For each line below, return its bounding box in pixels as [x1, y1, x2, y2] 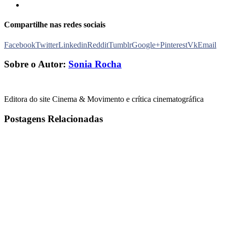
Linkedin [58, 40, 87, 49]
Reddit [87, 40, 108, 49]
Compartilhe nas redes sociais [4, 20, 105, 29]
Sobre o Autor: [4, 59, 68, 70]
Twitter [35, 40, 58, 49]
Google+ [132, 40, 160, 49]
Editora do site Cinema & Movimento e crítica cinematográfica [4, 95, 204, 104]
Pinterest [160, 40, 187, 49]
